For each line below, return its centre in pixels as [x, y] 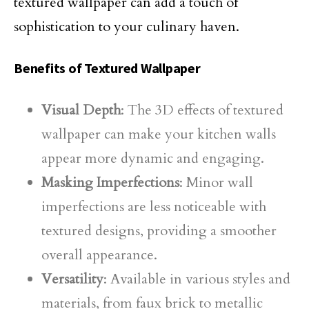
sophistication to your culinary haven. [127, 27]
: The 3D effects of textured [202, 110]
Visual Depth [81, 110]
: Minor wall [216, 182]
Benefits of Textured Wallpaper [107, 68]
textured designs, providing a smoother [159, 231]
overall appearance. [99, 255]
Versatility [72, 279]
